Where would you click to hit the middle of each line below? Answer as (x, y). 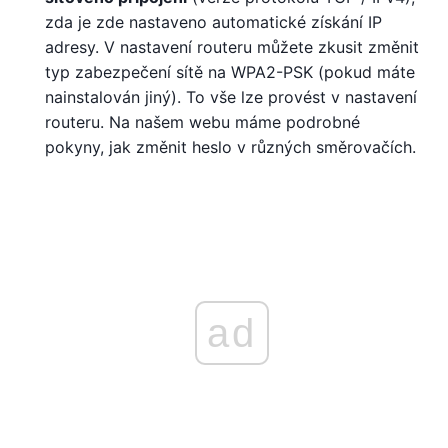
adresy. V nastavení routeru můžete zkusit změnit (232, 47)
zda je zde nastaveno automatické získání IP (213, 22)
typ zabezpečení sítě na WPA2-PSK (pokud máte (230, 72)
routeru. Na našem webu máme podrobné (202, 122)
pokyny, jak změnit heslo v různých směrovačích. (230, 147)
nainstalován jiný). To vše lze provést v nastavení (231, 97)
